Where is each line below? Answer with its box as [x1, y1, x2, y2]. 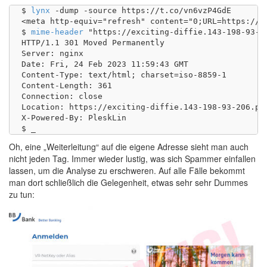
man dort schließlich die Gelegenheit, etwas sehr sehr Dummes [9, 176, 248, 188]
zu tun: [9, 188, 35, 200]
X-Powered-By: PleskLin [21, 113, 126, 122]
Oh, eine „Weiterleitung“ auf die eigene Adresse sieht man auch [9, 141, 249, 153]
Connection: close [21, 92, 103, 101]
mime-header [31, 27, 83, 36]
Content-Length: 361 [21, 81, 112, 90]
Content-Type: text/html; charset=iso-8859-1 [21, 70, 226, 79]
